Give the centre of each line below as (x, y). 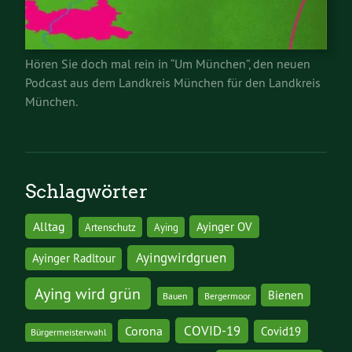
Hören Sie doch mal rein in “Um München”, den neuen (168, 64)
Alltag (49, 226)
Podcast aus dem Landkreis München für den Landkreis (173, 83)
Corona (144, 331)
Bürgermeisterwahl (69, 332)
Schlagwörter (86, 191)
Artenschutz (110, 227)
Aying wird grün (88, 293)
